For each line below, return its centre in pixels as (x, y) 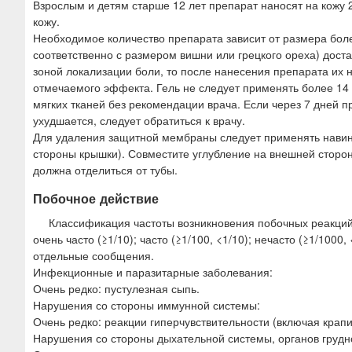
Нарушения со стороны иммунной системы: (147, 305)
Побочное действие (96, 199)
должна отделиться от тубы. (105, 170)
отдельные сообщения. (93, 256)
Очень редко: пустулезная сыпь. (116, 289)
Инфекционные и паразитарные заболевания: (153, 272)
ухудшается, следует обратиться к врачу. (139, 121)
